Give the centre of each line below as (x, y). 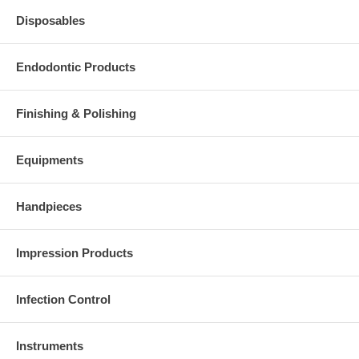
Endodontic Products (76, 67)
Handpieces (49, 206)
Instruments (50, 345)
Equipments (50, 159)
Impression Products (75, 252)
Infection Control (63, 299)
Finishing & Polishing (76, 113)
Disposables (50, 20)
